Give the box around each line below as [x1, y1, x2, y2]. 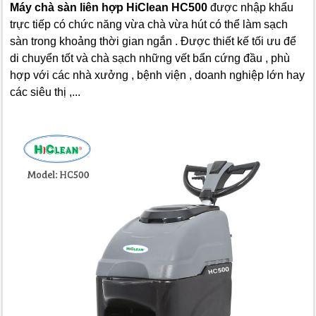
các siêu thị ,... [10, 85, 83, 98]
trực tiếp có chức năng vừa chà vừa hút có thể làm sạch [10, 18, 288, 30]
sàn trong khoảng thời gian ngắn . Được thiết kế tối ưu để [10, 35, 296, 47]
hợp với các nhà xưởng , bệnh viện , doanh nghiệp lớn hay [10, 68, 305, 81]
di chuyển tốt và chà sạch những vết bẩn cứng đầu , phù [10, 51, 290, 64]
